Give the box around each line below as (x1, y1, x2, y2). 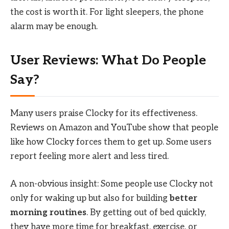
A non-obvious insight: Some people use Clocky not (10, 179, 213, 190)
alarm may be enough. (10, 21, 98, 32)
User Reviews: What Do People (10, 53, 206, 69)
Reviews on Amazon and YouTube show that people (10, 123, 218, 133)
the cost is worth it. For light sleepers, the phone (10, 7, 203, 17)
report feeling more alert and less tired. (10, 151, 169, 162)
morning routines (10, 208, 86, 218)
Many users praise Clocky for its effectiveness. (10, 108, 197, 119)
